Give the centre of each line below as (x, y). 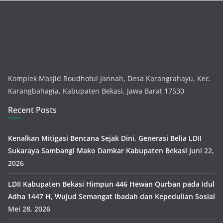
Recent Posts (32, 110)
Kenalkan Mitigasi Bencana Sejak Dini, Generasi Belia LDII (105, 138)
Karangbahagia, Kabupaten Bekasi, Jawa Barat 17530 (96, 91)
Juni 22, (202, 151)
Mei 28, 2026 (29, 209)
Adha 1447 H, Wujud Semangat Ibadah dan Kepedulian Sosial (111, 197)
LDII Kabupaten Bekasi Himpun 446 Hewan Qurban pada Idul (111, 184)
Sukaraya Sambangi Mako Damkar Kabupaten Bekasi (98, 151)
